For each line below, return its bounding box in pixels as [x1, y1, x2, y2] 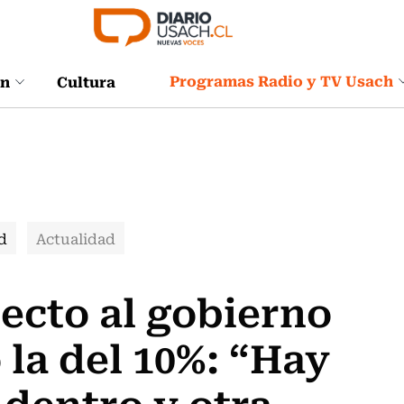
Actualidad [36, 227, 115, 249]
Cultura [57, 69, 115, 93]
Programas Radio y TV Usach [170, 69, 393, 92]
